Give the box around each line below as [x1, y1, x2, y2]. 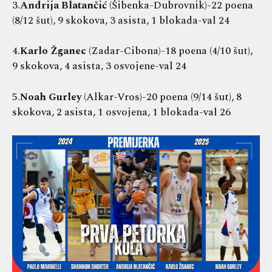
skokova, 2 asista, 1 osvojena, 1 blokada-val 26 [12, 104, 231, 120]
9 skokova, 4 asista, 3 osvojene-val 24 [12, 58, 186, 75]
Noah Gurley [20, 89, 84, 105]
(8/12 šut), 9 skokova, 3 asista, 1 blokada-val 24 [12, 12, 229, 29]
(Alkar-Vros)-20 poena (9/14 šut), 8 [84, 89, 242, 105]
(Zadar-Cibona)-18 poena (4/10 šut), [89, 43, 253, 59]
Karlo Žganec [20, 43, 89, 59]
